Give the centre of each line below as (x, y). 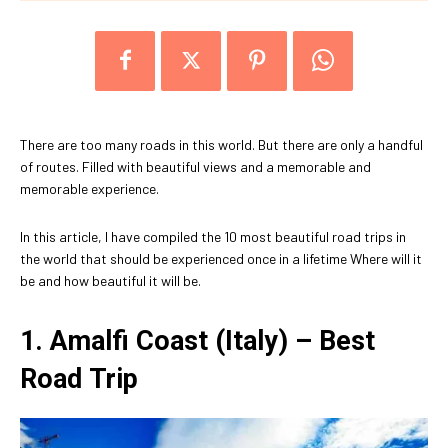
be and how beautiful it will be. (110, 280)
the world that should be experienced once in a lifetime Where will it (221, 258)
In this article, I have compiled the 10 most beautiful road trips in (213, 236)
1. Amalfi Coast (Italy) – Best (197, 340)
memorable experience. (89, 188)
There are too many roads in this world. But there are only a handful (221, 144)
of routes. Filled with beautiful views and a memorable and (195, 166)
